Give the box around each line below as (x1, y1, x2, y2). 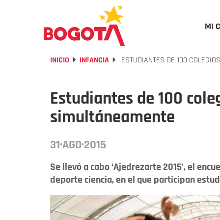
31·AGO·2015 (50, 137, 106, 152)
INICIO (50, 55, 69, 65)
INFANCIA (80, 55, 109, 65)
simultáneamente (50, 106, 175, 128)
